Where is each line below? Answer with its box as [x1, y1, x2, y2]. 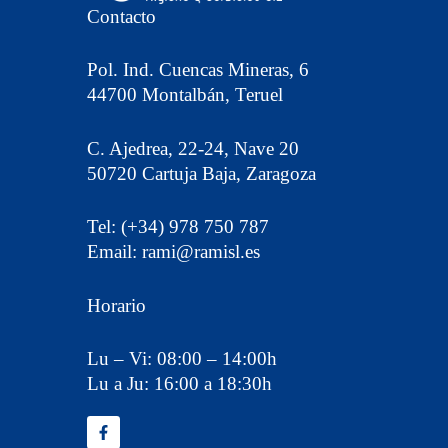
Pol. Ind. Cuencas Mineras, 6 [87, 59, 310, 80]
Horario [87, 294, 147, 316]
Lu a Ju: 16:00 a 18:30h [87, 373, 273, 394]
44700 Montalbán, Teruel [87, 84, 284, 105]
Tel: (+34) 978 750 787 [87, 216, 270, 237]
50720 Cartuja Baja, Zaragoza [87, 162, 317, 184]
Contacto [87, 5, 157, 27]
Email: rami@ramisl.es [87, 241, 261, 262]
